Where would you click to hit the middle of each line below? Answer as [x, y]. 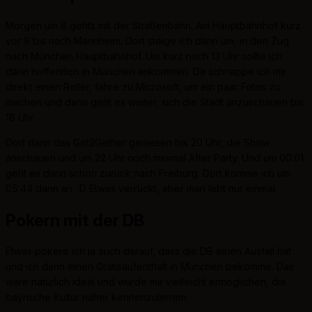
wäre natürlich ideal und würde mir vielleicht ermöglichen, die [146, 282]
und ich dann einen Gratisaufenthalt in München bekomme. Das [150, 267]
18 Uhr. [21, 117]
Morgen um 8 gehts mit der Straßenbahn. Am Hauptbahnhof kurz [153, 25]
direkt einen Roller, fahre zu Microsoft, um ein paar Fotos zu [143, 86]
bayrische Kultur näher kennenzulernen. [97, 297]
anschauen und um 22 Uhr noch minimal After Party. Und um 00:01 [155, 157]
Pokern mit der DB [75, 220]
